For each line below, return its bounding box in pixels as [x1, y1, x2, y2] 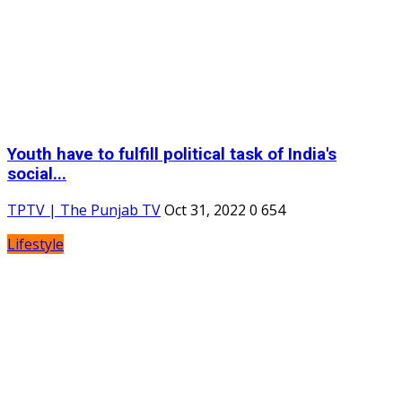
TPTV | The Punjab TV [7, 200, 161, 221]
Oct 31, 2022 [164, 200, 246, 221]
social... [7, 163, 66, 184]
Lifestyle [7, 234, 64, 255]
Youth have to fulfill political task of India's [7, 144, 336, 164]
